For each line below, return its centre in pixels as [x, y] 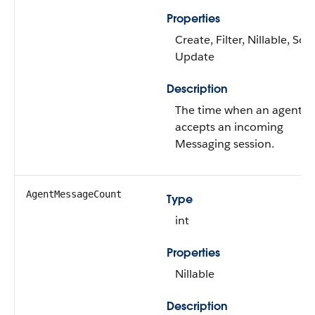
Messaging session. [225, 144]
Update [195, 57]
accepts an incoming [229, 127]
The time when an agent [239, 110]
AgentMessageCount [74, 194]
